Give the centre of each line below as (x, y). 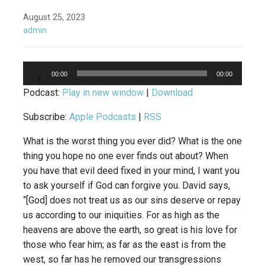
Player (36, 82)
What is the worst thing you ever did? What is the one (132, 141)
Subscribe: (46, 117)
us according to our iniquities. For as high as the (121, 215)
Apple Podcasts (103, 117)
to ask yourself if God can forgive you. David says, (127, 186)
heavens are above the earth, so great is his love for (130, 230)
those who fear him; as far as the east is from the (125, 245)
